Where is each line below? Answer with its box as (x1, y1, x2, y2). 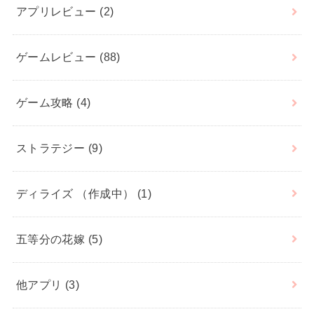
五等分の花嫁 (15, 233, 88, 246)
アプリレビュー (15, 5, 100, 18)
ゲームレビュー (15, 50, 100, 64)
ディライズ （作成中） (15, 187, 137, 200)
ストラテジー (15, 142, 88, 155)
